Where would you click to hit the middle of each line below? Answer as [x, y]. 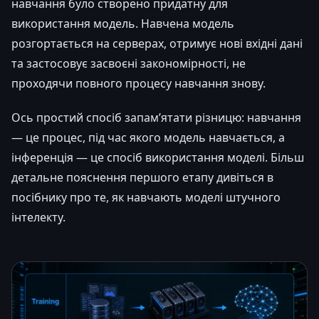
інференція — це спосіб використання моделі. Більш [158, 157]
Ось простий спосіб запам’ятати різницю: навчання [156, 117]
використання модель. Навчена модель [123, 23]
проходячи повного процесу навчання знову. [138, 83]
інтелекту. [38, 217]
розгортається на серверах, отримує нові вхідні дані [157, 43]
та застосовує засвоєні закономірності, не [129, 63]
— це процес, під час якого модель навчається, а [148, 137]
